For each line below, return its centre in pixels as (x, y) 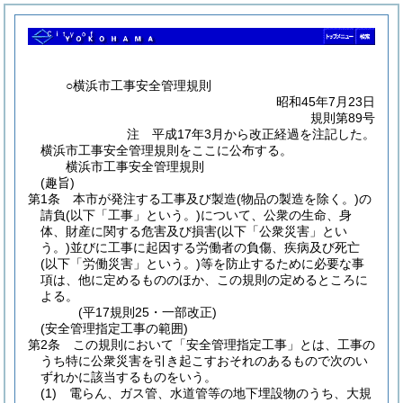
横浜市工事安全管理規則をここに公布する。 (166, 150)
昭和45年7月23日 (326, 101)
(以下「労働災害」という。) (121, 263)
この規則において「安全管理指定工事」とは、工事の (224, 344)
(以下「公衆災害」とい (282, 231)
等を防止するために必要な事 (282, 263)
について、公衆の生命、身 (276, 215)
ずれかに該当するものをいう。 (129, 376)
